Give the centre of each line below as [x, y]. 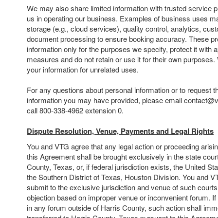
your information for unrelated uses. [83, 69]
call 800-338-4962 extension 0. [75, 110]
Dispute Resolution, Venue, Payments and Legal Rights [120, 131]
